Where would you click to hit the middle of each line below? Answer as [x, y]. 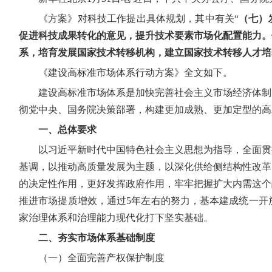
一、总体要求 [67, 130]
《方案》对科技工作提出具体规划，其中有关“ [139, 19]
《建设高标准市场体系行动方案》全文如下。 [135, 73]
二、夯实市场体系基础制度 [97, 238]
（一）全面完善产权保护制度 [101, 258]
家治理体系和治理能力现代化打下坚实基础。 [116, 218]
